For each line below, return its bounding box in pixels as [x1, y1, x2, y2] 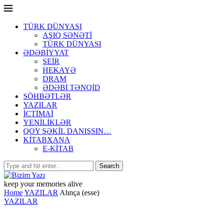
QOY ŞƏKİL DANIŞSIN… [23, 127, 111, 135]
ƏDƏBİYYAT [23, 48, 69, 57]
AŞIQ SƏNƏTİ [43, 31, 92, 39]
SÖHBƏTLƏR [23, 92, 71, 100]
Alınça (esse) [60, 188, 99, 197]
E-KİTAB [43, 144, 74, 153]
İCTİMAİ [23, 109, 53, 118]
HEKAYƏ [43, 66, 76, 74]
